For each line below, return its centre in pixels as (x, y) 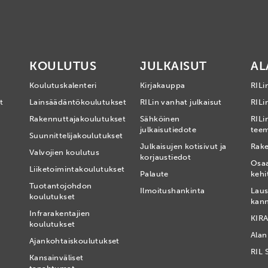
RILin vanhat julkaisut (181, 102)
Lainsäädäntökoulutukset (78, 102)
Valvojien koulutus (65, 152)
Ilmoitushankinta (173, 191)
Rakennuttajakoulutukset (78, 119)
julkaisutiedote (168, 130)
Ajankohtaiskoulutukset (74, 241)
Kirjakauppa (163, 85)
